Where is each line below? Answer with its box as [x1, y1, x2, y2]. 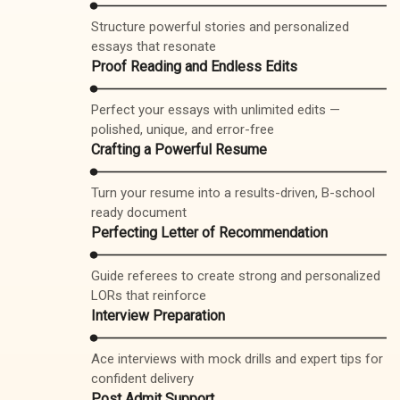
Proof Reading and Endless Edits [91, 58, 298, 75]
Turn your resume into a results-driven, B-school [91, 185, 376, 201]
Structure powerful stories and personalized [91, 19, 350, 35]
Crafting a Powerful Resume [91, 141, 268, 158]
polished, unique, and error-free [91, 121, 275, 137]
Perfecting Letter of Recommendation [91, 224, 329, 241]
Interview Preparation [91, 307, 226, 324]
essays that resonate [91, 38, 217, 54]
